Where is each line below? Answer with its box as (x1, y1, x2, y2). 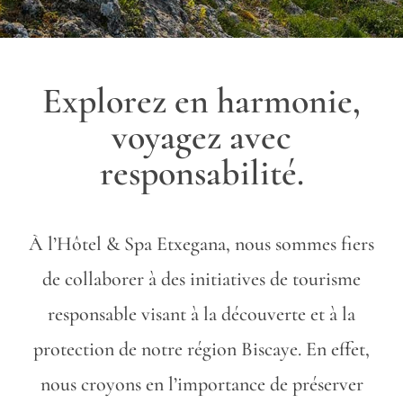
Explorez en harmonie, (42, 79, 361, 122)
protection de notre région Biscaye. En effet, (33, 337, 370, 361)
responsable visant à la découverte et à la (48, 302, 355, 326)
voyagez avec (112, 115, 291, 158)
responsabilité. (99, 151, 304, 194)
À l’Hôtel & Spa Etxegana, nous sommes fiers (29, 232, 374, 255)
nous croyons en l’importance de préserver (40, 372, 363, 396)
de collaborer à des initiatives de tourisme (42, 267, 361, 291)
